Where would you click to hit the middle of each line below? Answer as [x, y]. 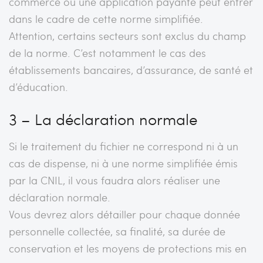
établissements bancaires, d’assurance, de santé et [131, 69]
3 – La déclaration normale [103, 119]
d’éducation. [38, 86]
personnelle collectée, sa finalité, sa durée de [117, 231]
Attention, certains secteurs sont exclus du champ [127, 35]
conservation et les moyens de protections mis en [128, 248]
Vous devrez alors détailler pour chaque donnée [124, 214]
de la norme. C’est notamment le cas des [107, 52]
